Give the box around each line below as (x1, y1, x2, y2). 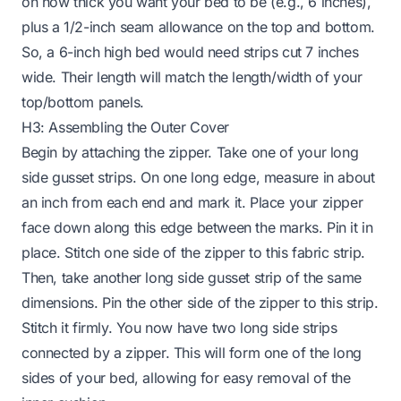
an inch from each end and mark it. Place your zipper (21, 192, 363, 211)
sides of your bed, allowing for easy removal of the (21, 368, 351, 387)
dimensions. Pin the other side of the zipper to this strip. (21, 293, 379, 311)
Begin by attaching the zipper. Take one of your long (21, 142, 359, 161)
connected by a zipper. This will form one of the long (21, 343, 362, 362)
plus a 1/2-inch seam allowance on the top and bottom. (21, 17, 375, 36)
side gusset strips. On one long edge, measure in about (21, 167, 375, 186)
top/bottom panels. (21, 92, 144, 111)
